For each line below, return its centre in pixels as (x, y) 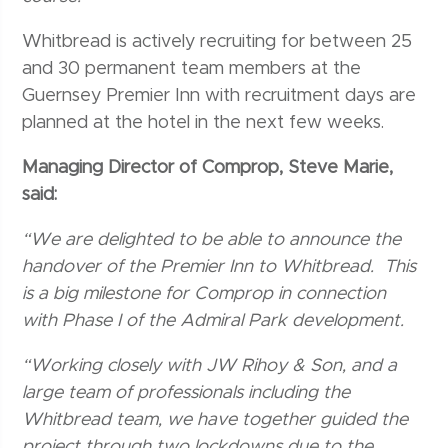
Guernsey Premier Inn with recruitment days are (219, 95)
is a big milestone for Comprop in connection (204, 293)
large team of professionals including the (186, 392)
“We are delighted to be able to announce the (212, 239)
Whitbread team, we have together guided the (215, 419)
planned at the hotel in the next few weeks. (203, 122)
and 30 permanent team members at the (192, 68)
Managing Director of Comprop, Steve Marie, (208, 167)
